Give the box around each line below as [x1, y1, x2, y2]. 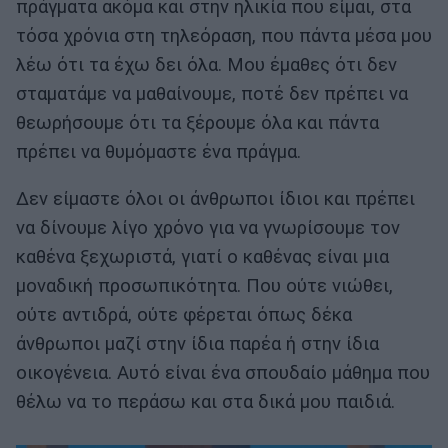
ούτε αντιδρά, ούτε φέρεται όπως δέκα [16, 304, 352, 327]
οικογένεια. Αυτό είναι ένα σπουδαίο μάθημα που [16, 362, 430, 385]
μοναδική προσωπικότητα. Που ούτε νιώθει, [16, 275, 393, 298]
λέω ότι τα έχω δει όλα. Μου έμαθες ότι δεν [16, 53, 397, 76]
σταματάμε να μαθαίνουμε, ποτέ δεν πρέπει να [16, 82, 408, 105]
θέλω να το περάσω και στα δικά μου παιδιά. [16, 391, 395, 414]
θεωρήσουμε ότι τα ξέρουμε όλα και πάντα [16, 111, 379, 134]
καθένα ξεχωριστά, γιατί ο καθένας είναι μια [16, 246, 389, 269]
